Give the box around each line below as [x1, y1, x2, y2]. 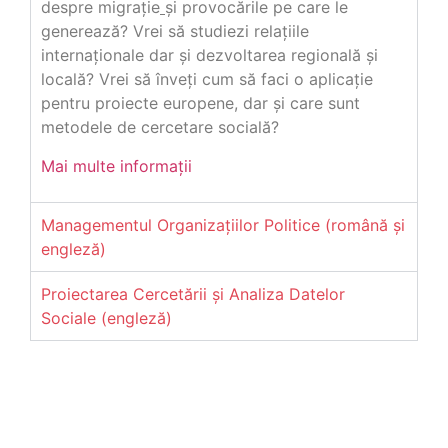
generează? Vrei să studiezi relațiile [41, 21, 309, 42]
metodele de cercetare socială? [41, 117, 279, 138]
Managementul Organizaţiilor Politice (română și [41, 215, 405, 236]
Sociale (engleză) [41, 308, 172, 329]
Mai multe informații [41, 155, 192, 176]
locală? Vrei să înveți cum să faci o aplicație [41, 69, 373, 90]
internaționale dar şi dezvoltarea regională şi [41, 45, 378, 66]
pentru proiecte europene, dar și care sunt [41, 93, 360, 114]
